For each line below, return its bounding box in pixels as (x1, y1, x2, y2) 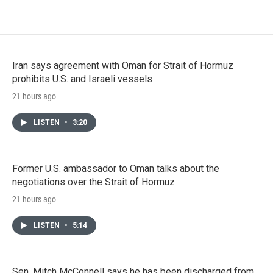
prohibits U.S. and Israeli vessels (12, 73, 152, 85)
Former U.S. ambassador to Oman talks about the (12, 162, 219, 174)
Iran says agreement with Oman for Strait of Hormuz (12, 59, 233, 71)
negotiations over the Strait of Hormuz (12, 175, 175, 188)
